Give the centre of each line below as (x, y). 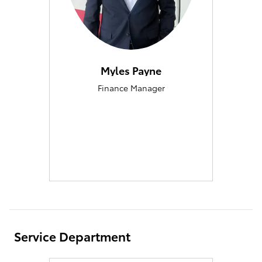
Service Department (72, 236)
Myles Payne (131, 70)
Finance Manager (131, 88)
